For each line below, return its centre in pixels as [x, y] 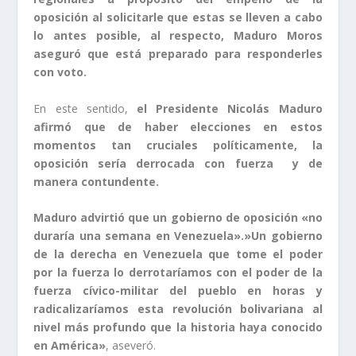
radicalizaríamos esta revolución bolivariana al [178, 309]
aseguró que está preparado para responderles [178, 54]
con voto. [62, 72]
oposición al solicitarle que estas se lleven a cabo [178, 17]
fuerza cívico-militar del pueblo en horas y [178, 291]
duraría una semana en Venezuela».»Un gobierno [178, 236]
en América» [70, 346]
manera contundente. [97, 181]
